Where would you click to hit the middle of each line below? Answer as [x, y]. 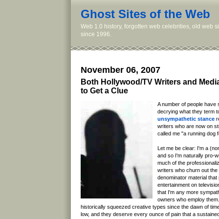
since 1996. [96, 34]
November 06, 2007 [120, 70]
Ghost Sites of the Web [145, 14]
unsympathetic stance [186, 119]
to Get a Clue [104, 91]
